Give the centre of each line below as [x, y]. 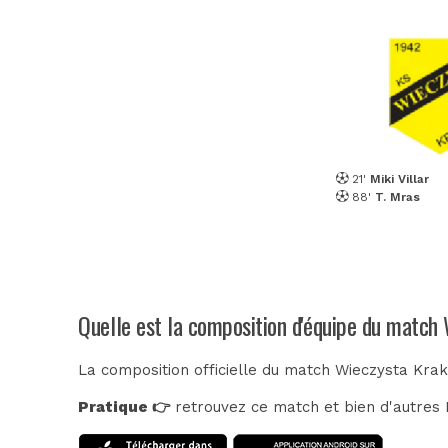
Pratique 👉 [124, 406]
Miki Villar [399, 178]
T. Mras [397, 196]
